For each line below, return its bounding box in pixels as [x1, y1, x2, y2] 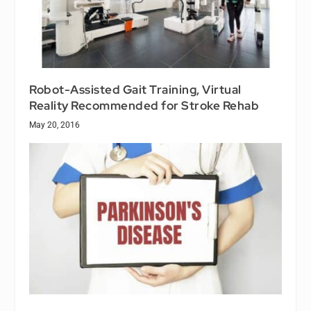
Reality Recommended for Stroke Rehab [29, 97, 260, 113]
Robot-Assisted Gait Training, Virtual [29, 81, 242, 97]
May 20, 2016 [29, 119, 81, 130]
